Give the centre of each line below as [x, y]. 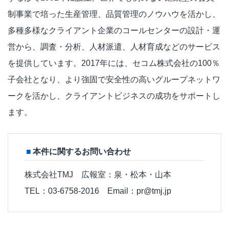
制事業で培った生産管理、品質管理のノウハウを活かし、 [114, 14]
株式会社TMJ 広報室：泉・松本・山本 [98, 174]
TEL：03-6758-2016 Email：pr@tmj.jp [102, 191]
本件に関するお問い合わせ [82, 151]
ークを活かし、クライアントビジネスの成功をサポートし [114, 96]
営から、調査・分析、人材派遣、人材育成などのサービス [114, 47]
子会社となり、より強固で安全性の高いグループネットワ [114, 79]
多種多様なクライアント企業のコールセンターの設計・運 [114, 30]
